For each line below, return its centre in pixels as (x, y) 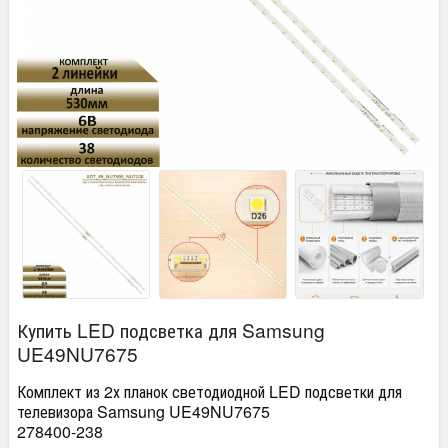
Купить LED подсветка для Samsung (171, 330)
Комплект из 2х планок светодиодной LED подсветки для (209, 392)
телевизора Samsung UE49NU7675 (143, 412)
